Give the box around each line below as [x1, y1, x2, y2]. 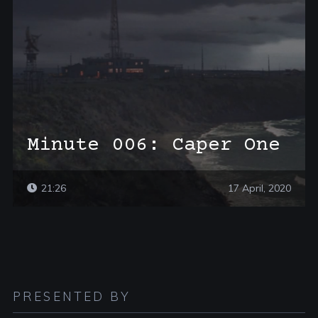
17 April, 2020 [228, 182, 292, 194]
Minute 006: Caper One [26, 134, 280, 157]
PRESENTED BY [12, 289, 131, 304]
